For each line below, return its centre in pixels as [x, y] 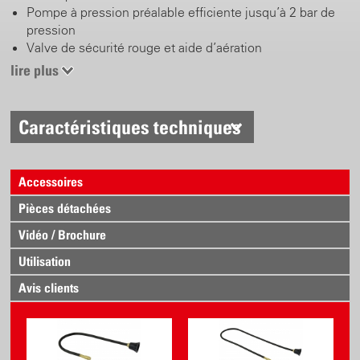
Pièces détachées [65, 209]
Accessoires [51, 182]
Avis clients [49, 288]
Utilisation [45, 262]
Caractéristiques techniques [130, 127]
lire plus [35, 71]
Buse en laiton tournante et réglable [129, 65]
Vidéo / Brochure [63, 235]
